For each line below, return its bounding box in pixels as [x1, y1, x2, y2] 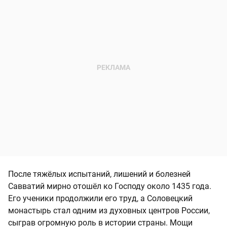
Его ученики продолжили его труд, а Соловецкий [8, 194, 193, 204]
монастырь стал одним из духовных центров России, [8, 206, 210, 216]
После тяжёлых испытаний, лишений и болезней [8, 169, 191, 179]
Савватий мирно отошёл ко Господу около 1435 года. [8, 181, 211, 192]
